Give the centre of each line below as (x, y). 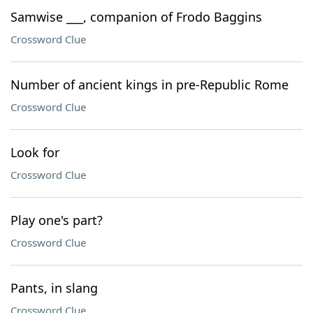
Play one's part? (57, 220)
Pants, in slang (54, 288)
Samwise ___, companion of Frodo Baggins (136, 17)
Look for (35, 152)
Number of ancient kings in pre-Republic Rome (150, 85)
